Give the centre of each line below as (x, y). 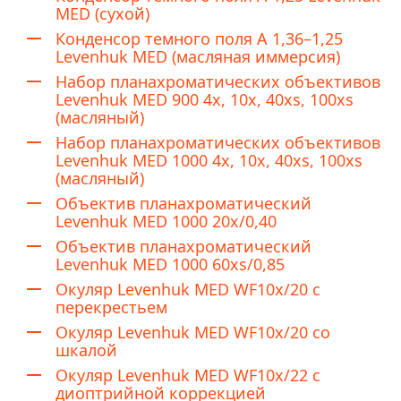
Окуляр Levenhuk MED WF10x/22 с (188, 375)
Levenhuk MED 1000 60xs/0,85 (170, 264)
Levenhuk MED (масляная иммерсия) (198, 56)
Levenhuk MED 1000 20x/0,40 (166, 221)
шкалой (86, 350)
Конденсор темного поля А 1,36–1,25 (199, 38)
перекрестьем (111, 307)
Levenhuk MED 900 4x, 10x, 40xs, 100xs (205, 99)
